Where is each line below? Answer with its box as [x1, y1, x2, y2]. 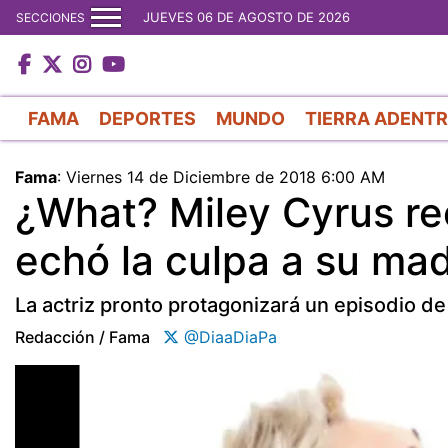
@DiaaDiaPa [179, 326, 277, 347]
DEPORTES [99, 107, 196, 129]
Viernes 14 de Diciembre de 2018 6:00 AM [66, 166, 385, 187]
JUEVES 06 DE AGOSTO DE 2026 [143, 9, 350, 25]
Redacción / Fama [15, 326, 150, 347]
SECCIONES [16, 9, 85, 25]
